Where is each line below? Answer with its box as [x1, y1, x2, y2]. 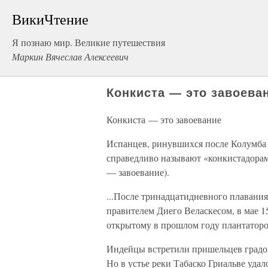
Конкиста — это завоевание [106, 113, 221, 126]
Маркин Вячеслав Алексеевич [12, 50, 129, 63]
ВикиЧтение [12, 10, 89, 29]
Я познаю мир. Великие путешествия [12, 36, 165, 48]
